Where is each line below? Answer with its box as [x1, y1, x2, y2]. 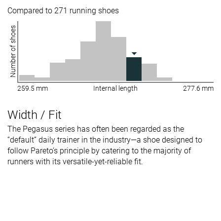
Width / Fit [7, 108, 62, 122]
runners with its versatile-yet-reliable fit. [7, 157, 143, 167]
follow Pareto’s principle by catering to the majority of [7, 146, 191, 156]
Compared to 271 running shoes [7, 6, 119, 16]
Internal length [93, 84, 138, 93]
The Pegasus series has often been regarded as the [7, 124, 184, 134]
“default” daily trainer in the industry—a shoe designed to [7, 135, 202, 145]
